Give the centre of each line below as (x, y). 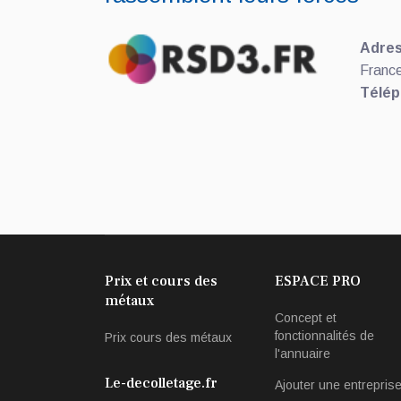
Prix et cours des (161, 281)
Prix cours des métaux (168, 337)
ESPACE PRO (318, 281)
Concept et (306, 317)
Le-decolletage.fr (161, 383)
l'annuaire (303, 353)
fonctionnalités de (324, 335)
